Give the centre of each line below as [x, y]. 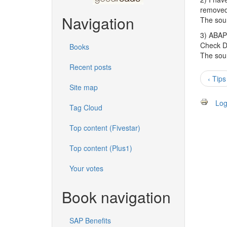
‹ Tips [217, 79]
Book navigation [116, 197]
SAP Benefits [90, 221]
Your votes [86, 168]
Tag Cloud [86, 108]
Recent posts [90, 67]
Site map [84, 87]
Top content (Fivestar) [105, 128]
